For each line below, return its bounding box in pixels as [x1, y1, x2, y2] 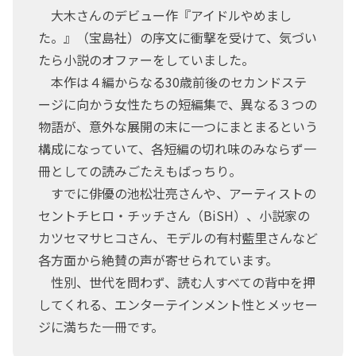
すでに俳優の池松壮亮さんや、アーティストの [38, 183, 316, 203]
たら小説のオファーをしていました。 [38, 49, 254, 69]
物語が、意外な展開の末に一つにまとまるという [38, 116, 318, 136]
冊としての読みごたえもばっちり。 [38, 161, 242, 180]
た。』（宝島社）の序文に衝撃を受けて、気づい [38, 27, 317, 47]
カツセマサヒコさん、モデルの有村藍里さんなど [38, 227, 318, 247]
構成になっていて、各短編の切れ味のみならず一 [38, 138, 316, 158]
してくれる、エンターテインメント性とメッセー [38, 294, 318, 314]
